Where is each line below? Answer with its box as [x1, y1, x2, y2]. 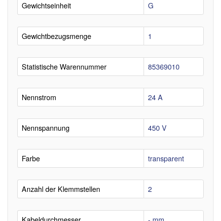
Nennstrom [22, 91, 56, 102]
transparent [148, 152, 184, 163]
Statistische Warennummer [22, 61, 107, 72]
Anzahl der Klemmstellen [22, 183, 100, 194]
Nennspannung [22, 122, 70, 133]
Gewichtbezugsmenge [22, 30, 91, 41]
